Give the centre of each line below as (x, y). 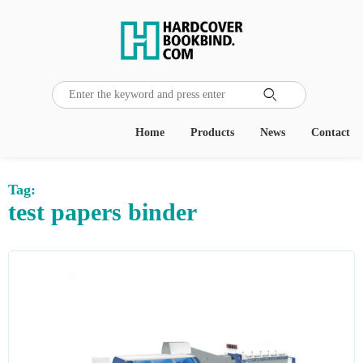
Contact (331, 132)
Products (212, 132)
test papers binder (102, 212)
